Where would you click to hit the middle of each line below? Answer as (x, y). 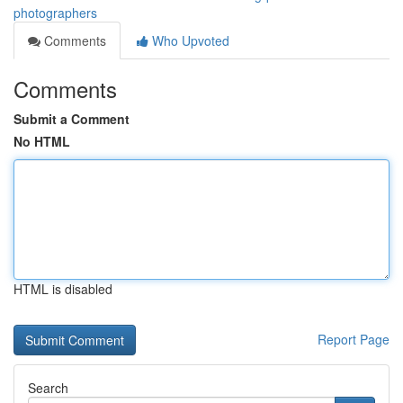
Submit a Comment (72, 119)
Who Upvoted (189, 40)
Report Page (354, 339)
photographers (55, 13)
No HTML (42, 141)
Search (48, 388)
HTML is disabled (63, 289)
